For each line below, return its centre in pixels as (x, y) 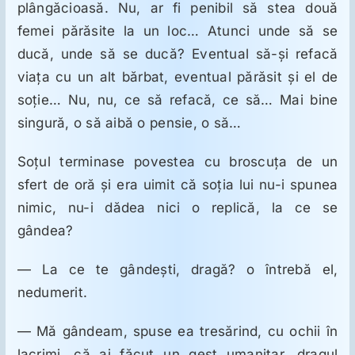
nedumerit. (52, 293)
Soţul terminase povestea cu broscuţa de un (177, 162)
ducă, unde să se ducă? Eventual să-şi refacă (177, 54)
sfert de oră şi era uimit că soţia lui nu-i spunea (177, 185)
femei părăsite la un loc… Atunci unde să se (177, 31)
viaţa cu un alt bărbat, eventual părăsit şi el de (177, 77)
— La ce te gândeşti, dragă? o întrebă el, (177, 270)
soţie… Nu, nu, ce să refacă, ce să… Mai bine (177, 100)
